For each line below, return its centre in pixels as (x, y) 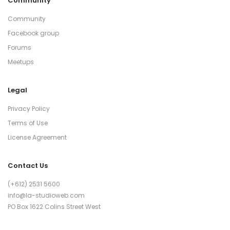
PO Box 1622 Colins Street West (54, 207)
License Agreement (37, 138)
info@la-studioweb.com (46, 196)
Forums (20, 47)
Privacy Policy (29, 109)
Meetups (21, 62)
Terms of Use (28, 123)
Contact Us (28, 166)
